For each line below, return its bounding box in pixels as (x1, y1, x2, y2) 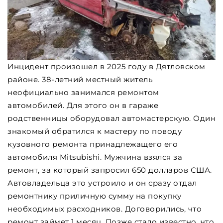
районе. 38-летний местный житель (7, 75, 152, 85)
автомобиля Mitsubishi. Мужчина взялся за (7, 152, 182, 162)
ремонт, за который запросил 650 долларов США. (7, 165, 212, 175)
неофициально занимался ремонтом (7, 88, 159, 98)
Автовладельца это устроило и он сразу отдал (7, 178, 197, 188)
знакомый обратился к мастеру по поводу (7, 126, 182, 136)
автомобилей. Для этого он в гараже (7, 101, 158, 111)
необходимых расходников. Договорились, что (7, 204, 202, 214)
